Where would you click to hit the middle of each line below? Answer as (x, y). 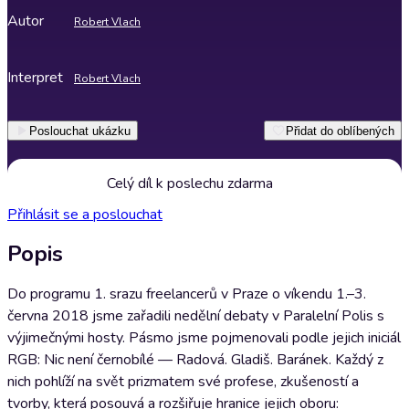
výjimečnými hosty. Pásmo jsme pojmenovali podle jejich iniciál (204, 338)
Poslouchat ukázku (80, 131)
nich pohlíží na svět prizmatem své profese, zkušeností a (183, 382)
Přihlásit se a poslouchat (85, 215)
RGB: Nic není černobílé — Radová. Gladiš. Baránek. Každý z (195, 360)
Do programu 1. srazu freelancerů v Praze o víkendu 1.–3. (187, 294)
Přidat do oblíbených (340, 131)
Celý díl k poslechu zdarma (190, 184)
